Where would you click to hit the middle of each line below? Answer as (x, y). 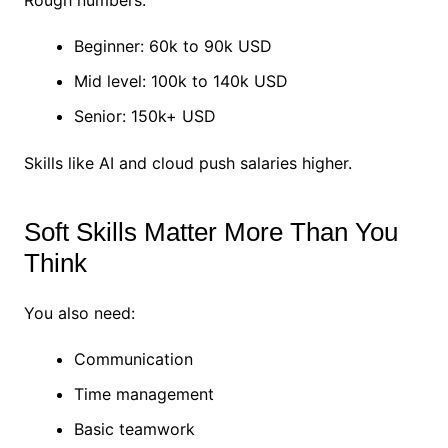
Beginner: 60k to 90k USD (172, 46)
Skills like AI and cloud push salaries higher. (187, 163)
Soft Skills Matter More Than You (210, 232)
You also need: (79, 313)
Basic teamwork (134, 429)
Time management (143, 394)
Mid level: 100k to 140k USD (180, 81)
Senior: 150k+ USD (144, 116)
